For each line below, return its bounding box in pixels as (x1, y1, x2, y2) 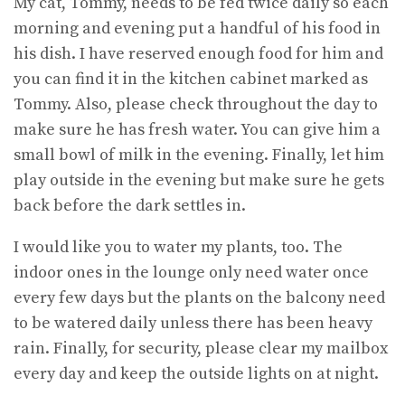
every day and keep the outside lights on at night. (14, 363, 379, 385)
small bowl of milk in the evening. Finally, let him (14, 145, 384, 166)
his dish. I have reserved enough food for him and (14, 43, 383, 65)
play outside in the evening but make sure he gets (14, 170, 384, 192)
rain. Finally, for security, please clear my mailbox (14, 338, 388, 360)
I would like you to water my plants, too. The (14, 237, 343, 259)
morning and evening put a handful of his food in (14, 18, 381, 40)
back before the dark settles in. (14, 195, 246, 217)
